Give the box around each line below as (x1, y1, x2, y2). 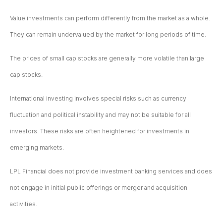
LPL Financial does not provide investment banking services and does (10, 167, 212, 175)
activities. (10, 200, 37, 208)
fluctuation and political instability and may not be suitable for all (10, 111, 191, 119)
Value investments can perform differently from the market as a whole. (10, 14, 210, 22)
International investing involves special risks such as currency (10, 95, 186, 103)
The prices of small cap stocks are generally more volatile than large (10, 55, 204, 62)
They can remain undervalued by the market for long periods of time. (10, 31, 206, 39)
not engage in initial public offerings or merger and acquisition (10, 184, 187, 192)
